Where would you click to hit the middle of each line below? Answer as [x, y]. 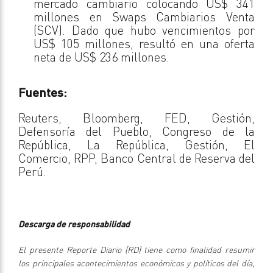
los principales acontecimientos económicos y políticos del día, [136, 263]
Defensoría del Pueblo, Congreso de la [136, 131]
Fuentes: [43, 92]
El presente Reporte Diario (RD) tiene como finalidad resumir [136, 249]
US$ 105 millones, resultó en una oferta [144, 43]
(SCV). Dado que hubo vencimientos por [144, 30]
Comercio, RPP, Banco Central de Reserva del [136, 158]
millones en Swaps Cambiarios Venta [144, 16]
